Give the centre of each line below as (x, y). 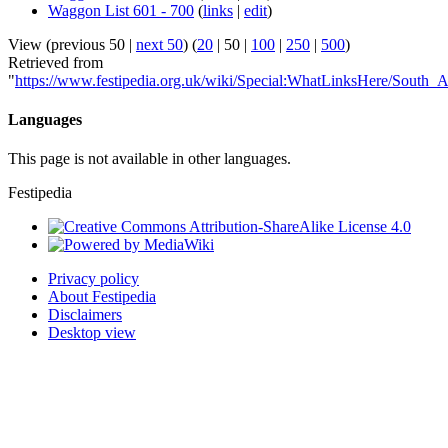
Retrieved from (55, 62)
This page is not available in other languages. (149, 159)
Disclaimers (85, 315)
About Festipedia (102, 297)
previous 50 (88, 44)
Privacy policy (93, 279)
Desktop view (92, 333)
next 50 (159, 44)
